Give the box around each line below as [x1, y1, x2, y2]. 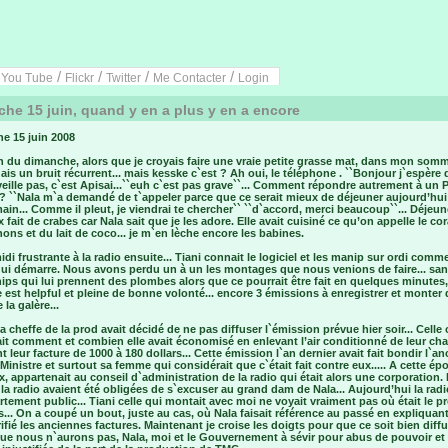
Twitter [106, 71, 141, 85]
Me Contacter [153, 71, 226, 85]
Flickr [65, 71, 94, 85]
